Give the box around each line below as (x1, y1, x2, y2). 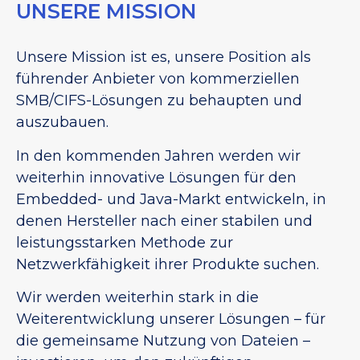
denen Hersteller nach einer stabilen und (16, 211, 313, 230)
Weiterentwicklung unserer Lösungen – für (16, 310, 325, 329)
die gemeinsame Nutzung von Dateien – (16, 332, 310, 350)
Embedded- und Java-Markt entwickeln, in (16, 190, 326, 208)
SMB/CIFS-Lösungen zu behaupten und (16, 92, 302, 110)
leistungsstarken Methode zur (16, 233, 233, 252)
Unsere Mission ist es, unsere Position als (16, 48, 311, 67)
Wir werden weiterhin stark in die (16, 288, 259, 307)
